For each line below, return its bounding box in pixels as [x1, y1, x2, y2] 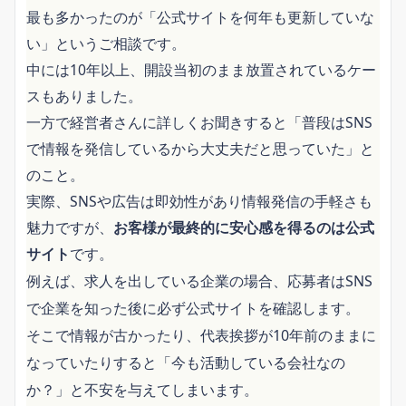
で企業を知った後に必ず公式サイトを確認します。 [26, 297, 360, 318]
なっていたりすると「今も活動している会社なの [26, 352, 345, 372]
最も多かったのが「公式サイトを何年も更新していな [26, 6, 374, 27]
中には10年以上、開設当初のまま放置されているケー [26, 59, 376, 80]
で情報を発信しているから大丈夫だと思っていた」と [26, 138, 374, 159]
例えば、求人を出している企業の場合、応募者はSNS [26, 270, 372, 291]
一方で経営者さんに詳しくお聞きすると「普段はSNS [26, 111, 372, 132]
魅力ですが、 [26, 217, 113, 237]
